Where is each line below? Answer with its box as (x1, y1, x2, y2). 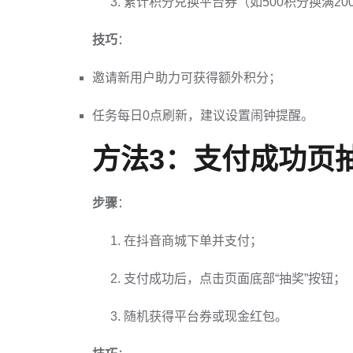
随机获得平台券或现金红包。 (124, 310, 288, 323)
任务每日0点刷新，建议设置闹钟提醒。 (92, 109, 314, 122)
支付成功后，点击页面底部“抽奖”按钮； (124, 272, 346, 285)
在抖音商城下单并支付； (124, 234, 262, 247)
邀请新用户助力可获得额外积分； (92, 71, 281, 84)
